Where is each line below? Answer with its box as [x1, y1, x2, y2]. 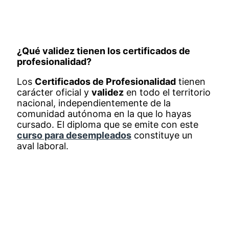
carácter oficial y [17, 86, 91, 98]
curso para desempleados [17, 129, 131, 141]
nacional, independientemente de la [17, 97, 171, 108]
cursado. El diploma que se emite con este [17, 119, 198, 130]
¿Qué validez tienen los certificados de [17, 45, 190, 56]
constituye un [131, 129, 193, 141]
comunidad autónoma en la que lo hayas [17, 108, 191, 119]
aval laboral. [17, 140, 68, 151]
